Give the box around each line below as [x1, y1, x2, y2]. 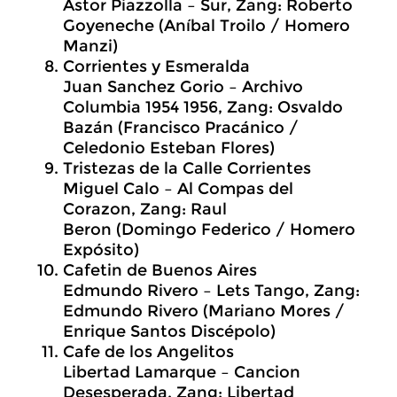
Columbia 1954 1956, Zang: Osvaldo [63, 97, 343, 117]
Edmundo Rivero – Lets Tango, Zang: [63, 281, 360, 300]
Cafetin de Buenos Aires [63, 261, 257, 280]
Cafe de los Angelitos [63, 342, 234, 362]
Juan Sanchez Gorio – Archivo [63, 77, 303, 97]
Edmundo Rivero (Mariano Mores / [63, 301, 345, 321]
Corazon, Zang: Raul [63, 199, 227, 219]
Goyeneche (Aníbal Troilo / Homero [63, 16, 350, 35]
